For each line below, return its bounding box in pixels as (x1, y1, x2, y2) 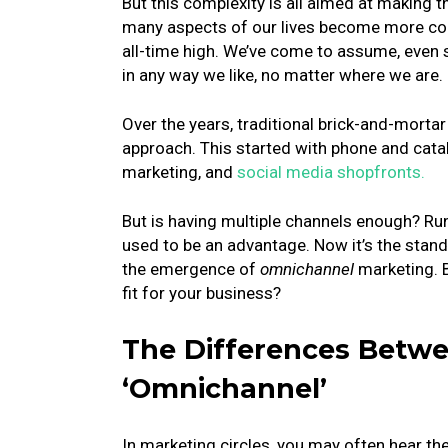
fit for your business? (122, 283, 281, 303)
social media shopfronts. (237, 162, 425, 182)
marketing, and (122, 162, 237, 182)
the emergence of (122, 259, 260, 279)
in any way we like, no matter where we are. (122, 65, 443, 85)
